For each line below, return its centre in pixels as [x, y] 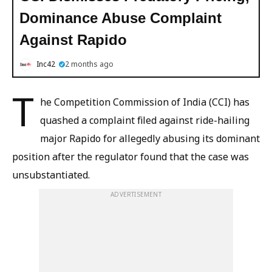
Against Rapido [73, 40]
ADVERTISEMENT [136, 194]
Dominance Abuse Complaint [121, 18]
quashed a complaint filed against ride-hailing [145, 120]
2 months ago [89, 64]
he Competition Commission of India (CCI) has [145, 102]
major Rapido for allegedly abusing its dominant [150, 138]
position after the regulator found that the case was [131, 157]
